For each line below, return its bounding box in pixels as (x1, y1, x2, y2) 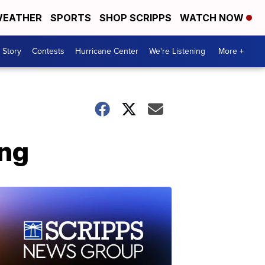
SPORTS (50, 12, 91, 24)
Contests (32, 45, 64, 57)
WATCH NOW (180, 12, 246, 24)
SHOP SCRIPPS (99, 12, 172, 24)
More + (218, 45, 244, 57)
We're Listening (149, 45, 205, 57)
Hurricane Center (75, 45, 138, 57)
